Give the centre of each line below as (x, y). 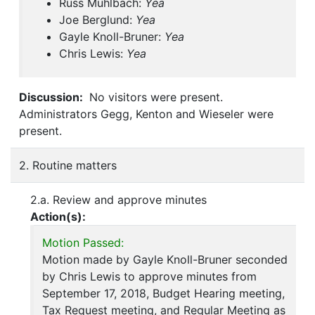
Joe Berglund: (97, 20)
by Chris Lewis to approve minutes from (149, 277)
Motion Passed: (83, 243)
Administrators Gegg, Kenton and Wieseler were (146, 114)
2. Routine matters (68, 166)
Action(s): (58, 217)
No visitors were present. (154, 97)
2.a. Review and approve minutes (118, 200)
